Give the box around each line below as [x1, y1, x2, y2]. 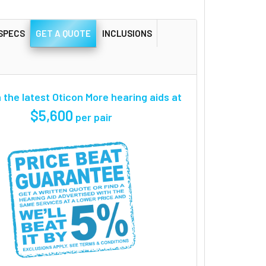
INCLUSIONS [102, 27, 152, 39]
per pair [73, 110, 113, 123]
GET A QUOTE [36, 27, 91, 39]
